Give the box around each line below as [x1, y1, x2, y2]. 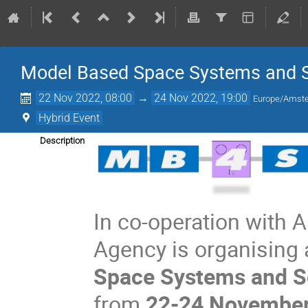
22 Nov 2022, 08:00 [38, 91, 133, 104]
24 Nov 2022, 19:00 [154, 91, 248, 104]
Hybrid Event [38, 111, 100, 124]
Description [40, 135, 85, 146]
